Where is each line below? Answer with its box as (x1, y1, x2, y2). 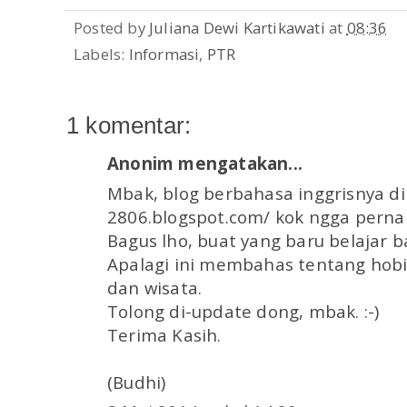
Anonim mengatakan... (107, 152, 303, 175)
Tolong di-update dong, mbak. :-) (107, 299, 380, 323)
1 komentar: (66, 112, 192, 140)
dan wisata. (107, 275, 203, 299)
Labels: (74, 44, 129, 65)
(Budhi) (107, 370, 166, 393)
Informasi (128, 44, 200, 65)
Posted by (74, 16, 149, 38)
